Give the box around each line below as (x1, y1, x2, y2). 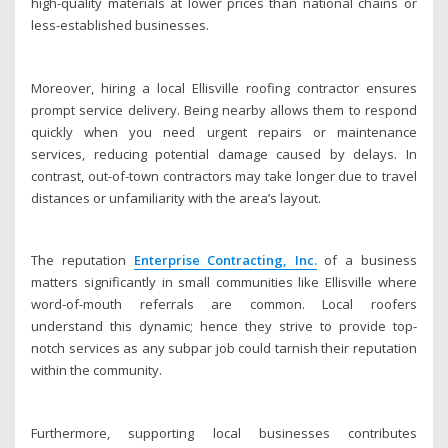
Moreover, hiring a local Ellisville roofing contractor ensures (31, 78, 417, 97)
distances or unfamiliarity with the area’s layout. (31, 188, 322, 207)
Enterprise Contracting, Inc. (133, 251, 317, 270)
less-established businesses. (31, 16, 210, 35)
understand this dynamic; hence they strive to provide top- (31, 317, 417, 336)
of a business (316, 251, 417, 270)
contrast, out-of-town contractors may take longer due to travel (31, 166, 417, 185)
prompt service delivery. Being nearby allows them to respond (31, 100, 417, 119)
